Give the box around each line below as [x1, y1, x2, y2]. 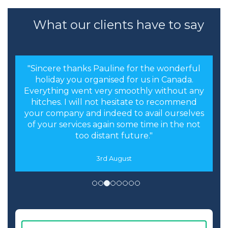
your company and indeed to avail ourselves [24, 108, 204, 119]
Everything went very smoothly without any [24, 86, 204, 96]
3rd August [96, 154, 132, 163]
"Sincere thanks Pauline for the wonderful [27, 64, 201, 74]
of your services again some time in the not [27, 120, 201, 130]
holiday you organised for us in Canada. [35, 75, 193, 85]
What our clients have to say [33, 17, 204, 33]
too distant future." [75, 131, 153, 141]
